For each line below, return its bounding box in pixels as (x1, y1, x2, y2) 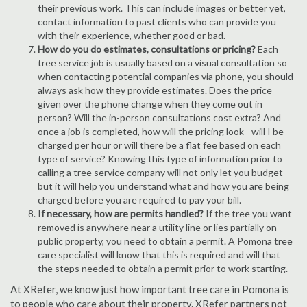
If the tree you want (204, 208, 292, 219)
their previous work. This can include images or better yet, (38, 2, 286, 14)
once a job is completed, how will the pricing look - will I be (38, 125, 284, 137)
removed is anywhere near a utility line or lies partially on (38, 221, 277, 233)
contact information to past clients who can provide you (38, 16, 276, 27)
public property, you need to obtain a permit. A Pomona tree (38, 235, 293, 247)
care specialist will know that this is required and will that (38, 249, 280, 260)
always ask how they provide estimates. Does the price (38, 84, 272, 96)
